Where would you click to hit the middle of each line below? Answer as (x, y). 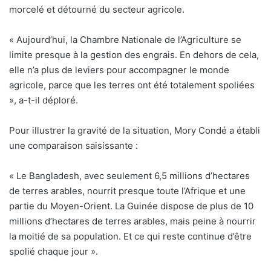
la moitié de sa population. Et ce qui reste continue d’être (130, 236)
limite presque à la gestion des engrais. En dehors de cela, (134, 54)
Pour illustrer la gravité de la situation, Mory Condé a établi (135, 130)
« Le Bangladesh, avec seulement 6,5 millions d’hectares (129, 175)
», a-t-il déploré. (44, 100)
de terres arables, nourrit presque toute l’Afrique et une (127, 191)
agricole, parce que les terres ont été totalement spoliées (132, 85)
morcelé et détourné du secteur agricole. (97, 9)
